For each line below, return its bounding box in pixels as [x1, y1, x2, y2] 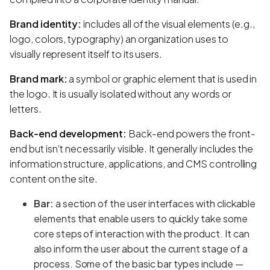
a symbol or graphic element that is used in [67, 72, 257, 85]
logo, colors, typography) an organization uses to [10, 32, 228, 45]
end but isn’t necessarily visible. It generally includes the [10, 142, 254, 155]
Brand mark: [10, 72, 67, 85]
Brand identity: [10, 17, 82, 30]
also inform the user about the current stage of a [34, 242, 248, 255]
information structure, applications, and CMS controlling [10, 157, 257, 170]
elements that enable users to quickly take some [34, 212, 248, 225]
